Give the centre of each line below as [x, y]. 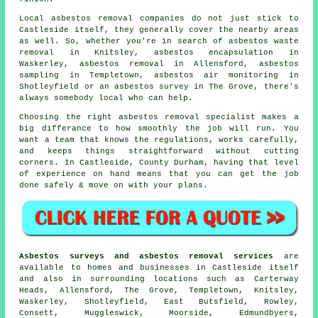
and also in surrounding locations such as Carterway [159, 279]
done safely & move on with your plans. [114, 186]
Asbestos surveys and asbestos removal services [147, 256]
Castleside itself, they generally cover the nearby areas [159, 30]
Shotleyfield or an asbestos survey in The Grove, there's [159, 87]
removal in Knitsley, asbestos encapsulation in [159, 53]
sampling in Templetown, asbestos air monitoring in [159, 76]
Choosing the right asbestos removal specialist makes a [159, 117]
